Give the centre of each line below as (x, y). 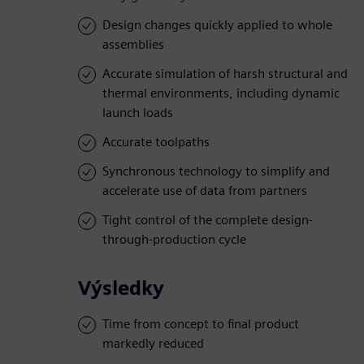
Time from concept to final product (201, 324)
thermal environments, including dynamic (221, 93)
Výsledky (121, 288)
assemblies (133, 45)
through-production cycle (174, 240)
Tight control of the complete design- (208, 220)
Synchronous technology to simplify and (216, 171)
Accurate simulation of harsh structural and (225, 74)
